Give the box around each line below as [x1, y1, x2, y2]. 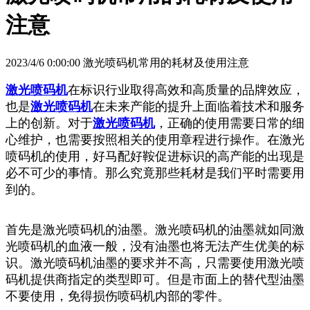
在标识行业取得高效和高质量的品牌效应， [68, 82, 304, 97]
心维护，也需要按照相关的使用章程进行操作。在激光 [6, 132, 304, 147]
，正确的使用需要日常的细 [155, 116, 304, 130]
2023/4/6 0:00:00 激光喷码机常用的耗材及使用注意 [6, 56, 249, 69]
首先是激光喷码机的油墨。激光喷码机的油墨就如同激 [6, 222, 304, 237]
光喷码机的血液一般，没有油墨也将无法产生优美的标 [6, 239, 304, 253]
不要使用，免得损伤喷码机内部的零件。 [6, 289, 233, 303]
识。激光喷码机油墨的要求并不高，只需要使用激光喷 [6, 255, 304, 270]
